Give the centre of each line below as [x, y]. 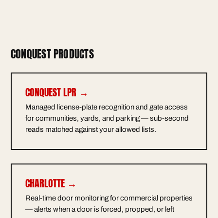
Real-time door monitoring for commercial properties [109, 198]
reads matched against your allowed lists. [91, 129]
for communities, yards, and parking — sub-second [107, 118]
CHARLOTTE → [51, 183]
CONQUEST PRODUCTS [52, 54]
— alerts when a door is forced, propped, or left [100, 209]
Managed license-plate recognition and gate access [107, 107]
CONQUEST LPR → [57, 92]
